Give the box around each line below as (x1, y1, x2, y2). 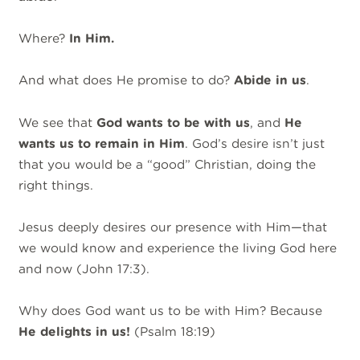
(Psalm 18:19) (130, 324, 216, 340)
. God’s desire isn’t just (185, 135, 325, 151)
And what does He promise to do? (18, 72, 235, 88)
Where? (18, 30, 70, 46)
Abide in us (234, 72, 307, 88)
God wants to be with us (96, 114, 251, 130)
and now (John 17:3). (18, 260, 150, 276)
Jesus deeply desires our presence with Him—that (18, 219, 328, 235)
